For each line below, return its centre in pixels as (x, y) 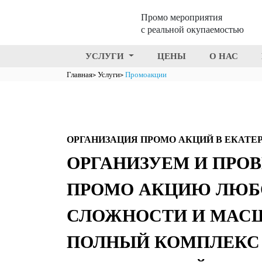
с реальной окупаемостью (192, 30)
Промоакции (146, 75)
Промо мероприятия (182, 17)
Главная (80, 75)
